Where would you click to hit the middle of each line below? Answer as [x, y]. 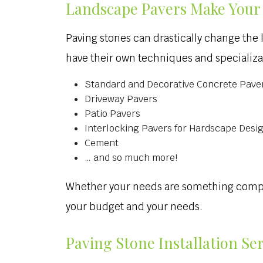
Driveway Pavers [121, 99]
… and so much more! [131, 158]
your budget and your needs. [134, 207]
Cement [102, 143]
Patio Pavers [112, 114]
